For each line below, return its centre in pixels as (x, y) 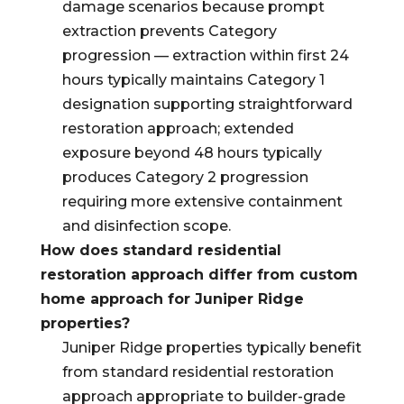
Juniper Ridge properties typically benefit (211, 348)
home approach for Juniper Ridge (172, 299)
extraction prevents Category (169, 31)
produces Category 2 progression (185, 177)
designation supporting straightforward (207, 104)
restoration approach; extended (178, 129)
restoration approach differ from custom (199, 275)
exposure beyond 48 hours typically (192, 153)
